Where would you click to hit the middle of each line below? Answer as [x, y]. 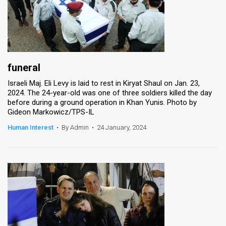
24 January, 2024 [122, 127]
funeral [24, 67]
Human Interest [31, 127]
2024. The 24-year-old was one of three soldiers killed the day [110, 93]
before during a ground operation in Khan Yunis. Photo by [102, 102]
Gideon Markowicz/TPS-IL [51, 112]
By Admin [75, 127]
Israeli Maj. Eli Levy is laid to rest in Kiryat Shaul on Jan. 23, [104, 83]
